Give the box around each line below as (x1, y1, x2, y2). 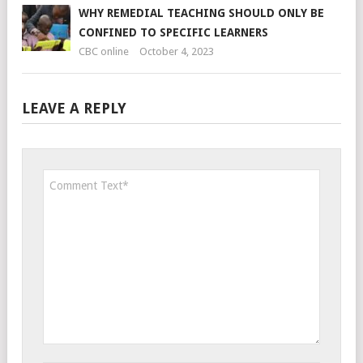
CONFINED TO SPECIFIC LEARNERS (79, 26, 268, 40)
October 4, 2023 (139, 45, 214, 58)
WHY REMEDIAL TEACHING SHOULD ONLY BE (79, 6, 324, 20)
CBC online (79, 45, 129, 58)
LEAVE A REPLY (22, 100, 126, 117)
